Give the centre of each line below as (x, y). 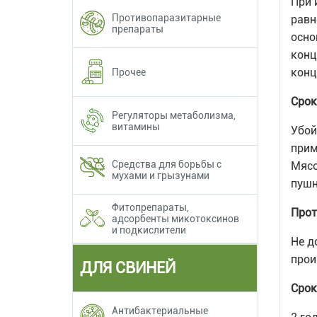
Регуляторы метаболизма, (174, 115)
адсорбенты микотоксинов (175, 218)
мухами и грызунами (161, 175)
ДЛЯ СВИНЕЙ (128, 267)
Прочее (129, 72)
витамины (136, 126)
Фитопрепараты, (150, 207)
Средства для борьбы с (167, 164)
